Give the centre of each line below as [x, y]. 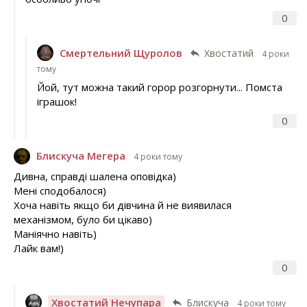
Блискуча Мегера [81, 156]
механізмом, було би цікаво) [83, 219]
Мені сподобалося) [60, 190]
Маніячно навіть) [55, 233]
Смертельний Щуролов [121, 52]
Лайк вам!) [39, 248]
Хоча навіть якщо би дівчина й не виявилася [123, 205]
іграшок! [57, 102]
